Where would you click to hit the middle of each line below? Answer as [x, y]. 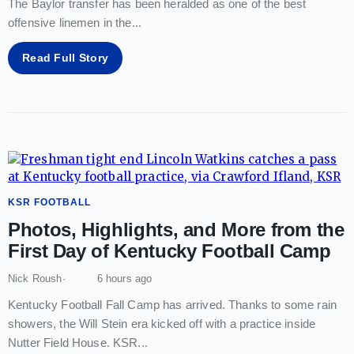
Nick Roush [35, 278]
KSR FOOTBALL [49, 202]
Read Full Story [66, 57]
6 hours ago [124, 278]
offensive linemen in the [70, 22]
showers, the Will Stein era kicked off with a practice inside [162, 323]
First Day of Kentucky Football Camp [169, 250]
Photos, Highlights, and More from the [176, 229]
